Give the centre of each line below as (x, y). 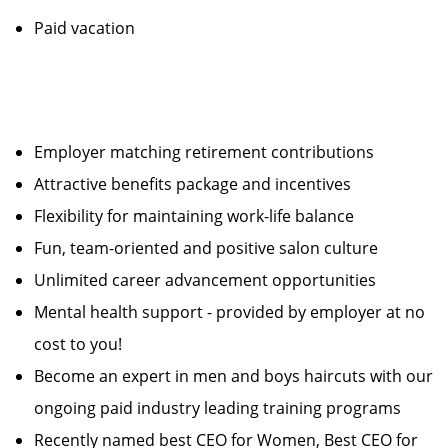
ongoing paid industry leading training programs (225, 408)
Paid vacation (84, 28)
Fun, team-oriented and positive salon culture (214, 248)
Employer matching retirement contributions (212, 152)
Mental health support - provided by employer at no (229, 312)
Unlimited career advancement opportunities (213, 280)
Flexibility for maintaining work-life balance (202, 216)
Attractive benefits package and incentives (200, 184)
